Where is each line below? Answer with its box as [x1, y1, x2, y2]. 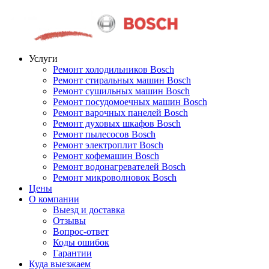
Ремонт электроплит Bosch [53, 140, 163, 150]
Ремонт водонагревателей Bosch [53, 162, 186, 172]
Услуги [29, 53, 58, 64]
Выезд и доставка [53, 205, 125, 215]
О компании [29, 194, 79, 204]
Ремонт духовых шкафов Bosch [53, 118, 181, 128]
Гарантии [53, 248, 92, 258]
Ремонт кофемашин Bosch [53, 151, 159, 161]
